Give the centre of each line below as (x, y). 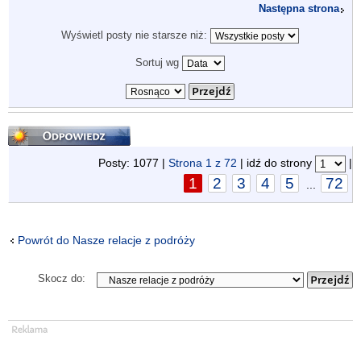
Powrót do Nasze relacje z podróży (106, 240)
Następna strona (299, 9)
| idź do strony (276, 163)
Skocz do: (62, 279)
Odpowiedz (41, 131)
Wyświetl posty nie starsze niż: (135, 35)
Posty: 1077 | (133, 163)
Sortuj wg (158, 63)
